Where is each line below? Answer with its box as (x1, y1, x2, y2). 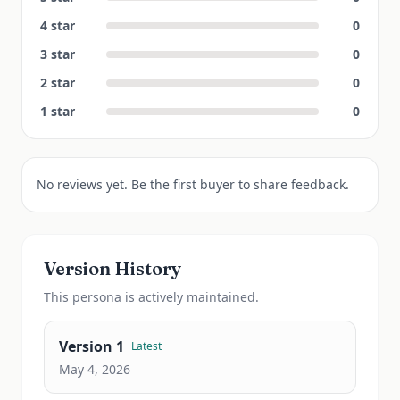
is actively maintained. (121, 288, 259, 305)
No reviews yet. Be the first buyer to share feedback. (37, 176, 349, 193)
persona (72, 288, 121, 305)
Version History (44, 257, 181, 279)
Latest (131, 338, 162, 354)
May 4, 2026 (59, 361, 130, 378)
